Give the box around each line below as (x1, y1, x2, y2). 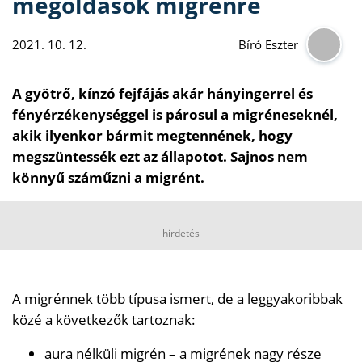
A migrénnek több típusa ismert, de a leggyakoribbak (12, 288, 343, 308)
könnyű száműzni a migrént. (12, 167, 204, 187)
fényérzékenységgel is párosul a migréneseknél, (12, 104, 338, 124)
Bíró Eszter (238, 36, 298, 53)
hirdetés (162, 225, 200, 240)
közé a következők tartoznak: (12, 309, 196, 329)
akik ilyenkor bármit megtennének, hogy (12, 125, 293, 145)
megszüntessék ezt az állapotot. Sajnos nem (12, 146, 308, 166)
